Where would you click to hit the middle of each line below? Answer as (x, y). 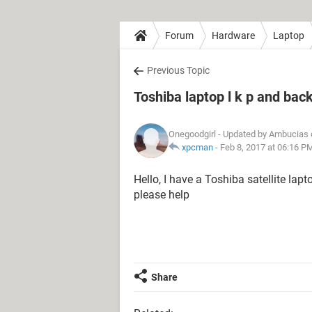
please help (162, 195)
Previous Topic (178, 70)
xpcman (197, 147)
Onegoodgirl (192, 134)
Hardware (233, 35)
